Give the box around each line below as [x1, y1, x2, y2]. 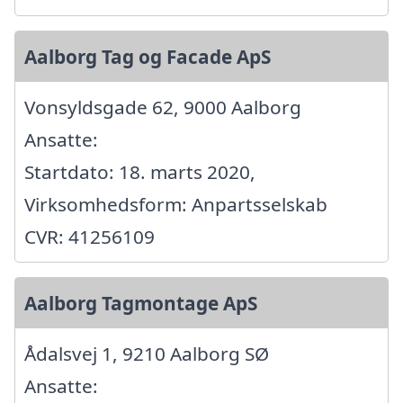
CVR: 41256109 [24, 224, 155, 250]
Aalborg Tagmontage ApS [24, 291, 257, 317]
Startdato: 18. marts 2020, [24, 159, 255, 185]
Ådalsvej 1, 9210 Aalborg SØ [24, 341, 269, 367]
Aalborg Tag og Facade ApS [24, 44, 271, 70]
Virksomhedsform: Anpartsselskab [24, 192, 327, 218]
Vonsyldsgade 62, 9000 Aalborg [24, 94, 301, 121]
